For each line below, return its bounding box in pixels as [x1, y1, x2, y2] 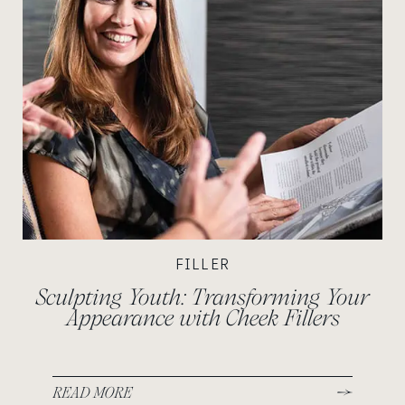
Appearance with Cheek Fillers [65, 305, 340, 330]
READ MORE [52, 384, 133, 401]
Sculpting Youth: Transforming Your [36, 284, 369, 309]
